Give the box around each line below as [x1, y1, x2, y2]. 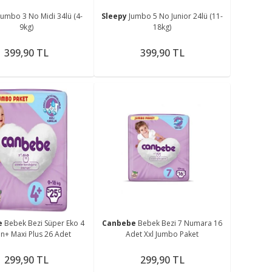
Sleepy [101, 10, 129, 21]
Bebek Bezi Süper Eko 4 [4, 218, 85, 229]
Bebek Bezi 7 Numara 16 [138, 218, 223, 229]
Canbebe [102, 218, 138, 229]
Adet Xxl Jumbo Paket [126, 229, 199, 240]
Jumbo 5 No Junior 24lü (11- [129, 10, 223, 21]
